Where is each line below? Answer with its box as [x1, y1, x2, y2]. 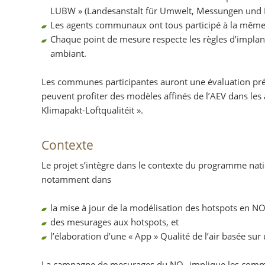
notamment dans [41, 173, 111, 186]
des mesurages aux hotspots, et [50, 216, 179, 228]
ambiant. [50, 47, 86, 60]
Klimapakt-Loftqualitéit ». [41, 104, 143, 117]
